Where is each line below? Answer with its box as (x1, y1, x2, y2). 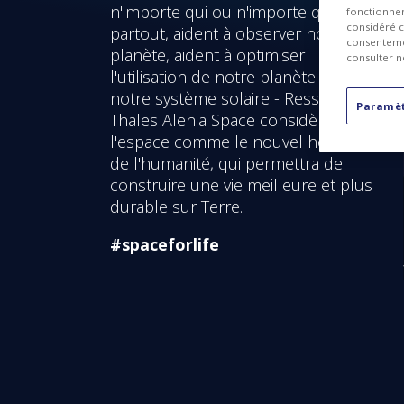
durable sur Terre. (110, 195, 243, 217)
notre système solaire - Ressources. (110, 87, 373, 109)
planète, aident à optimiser (110, 43, 305, 66)
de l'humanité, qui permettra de (110, 151, 343, 174)
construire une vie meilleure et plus (110, 173, 372, 196)
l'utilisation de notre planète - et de (110, 65, 368, 87)
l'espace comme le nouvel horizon (110, 130, 364, 152)
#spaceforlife (110, 233, 219, 255)
